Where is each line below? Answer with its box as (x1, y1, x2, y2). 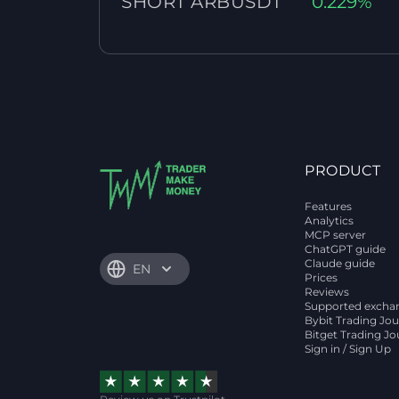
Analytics (305, 214, 354, 227)
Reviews (305, 285, 350, 298)
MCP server (305, 228, 367, 241)
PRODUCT (305, 162, 381, 179)
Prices (305, 271, 338, 284)
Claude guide (305, 256, 376, 270)
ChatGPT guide (305, 242, 387, 256)
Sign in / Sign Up (305, 342, 392, 355)
